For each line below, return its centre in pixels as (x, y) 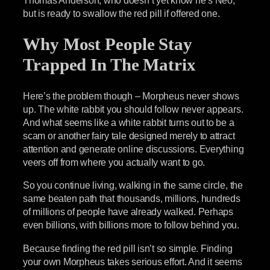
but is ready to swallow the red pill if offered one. (121, 13)
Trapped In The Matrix (109, 64)
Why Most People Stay (108, 44)
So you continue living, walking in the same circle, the (133, 185)
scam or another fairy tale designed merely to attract (129, 136)
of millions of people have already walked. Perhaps (128, 212)
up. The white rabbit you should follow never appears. (133, 109)
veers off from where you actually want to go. (114, 162)
